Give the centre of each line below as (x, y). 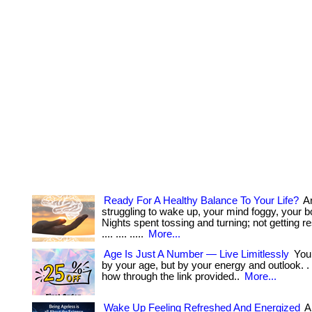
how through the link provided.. (172, 276)
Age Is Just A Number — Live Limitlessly (196, 254)
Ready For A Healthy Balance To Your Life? (201, 201)
